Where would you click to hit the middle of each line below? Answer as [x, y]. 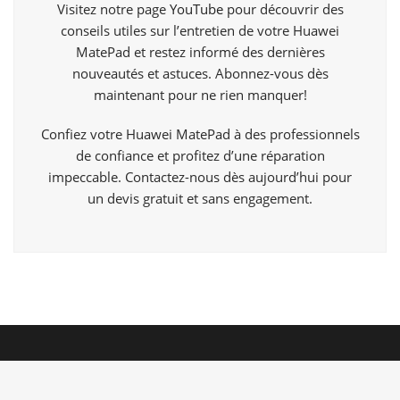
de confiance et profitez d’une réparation [200, 156]
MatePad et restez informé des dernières [200, 52]
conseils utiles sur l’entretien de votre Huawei [200, 31]
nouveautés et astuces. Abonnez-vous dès [200, 74]
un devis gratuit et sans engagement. [200, 199]
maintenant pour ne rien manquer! [200, 95]
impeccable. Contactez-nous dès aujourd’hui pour [200, 177]
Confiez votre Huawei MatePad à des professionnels [200, 134]
